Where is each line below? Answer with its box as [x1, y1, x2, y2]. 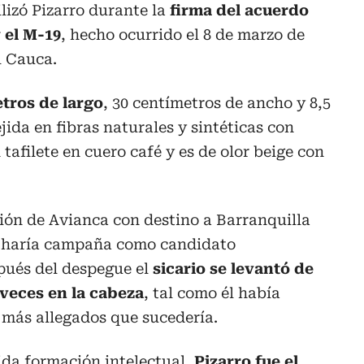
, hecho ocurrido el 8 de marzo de [61, 26, 305, 44]
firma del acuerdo [170, 2, 309, 19]
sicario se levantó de [153, 260, 314, 278]
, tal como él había [144, 284, 280, 302]
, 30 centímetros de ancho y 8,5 [103, 94, 331, 112]
